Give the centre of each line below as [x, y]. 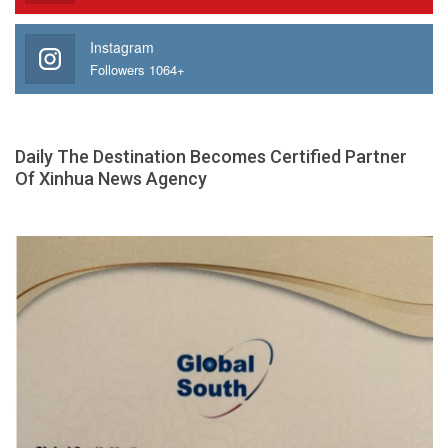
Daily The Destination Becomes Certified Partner [211, 157]
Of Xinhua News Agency [111, 179]
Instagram [122, 47]
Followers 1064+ [137, 70]
